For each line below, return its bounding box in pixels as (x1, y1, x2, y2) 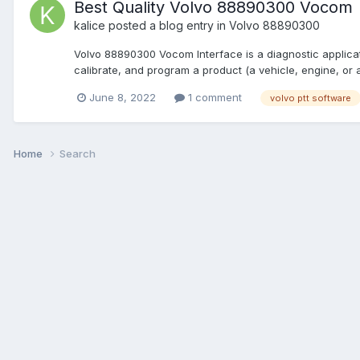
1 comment (185, 90, 242, 104)
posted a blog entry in (105, 18, 229, 32)
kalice (74, 18, 105, 32)
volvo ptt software (270, 92, 351, 104)
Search (59, 146, 96, 160)
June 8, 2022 (89, 90, 156, 104)
